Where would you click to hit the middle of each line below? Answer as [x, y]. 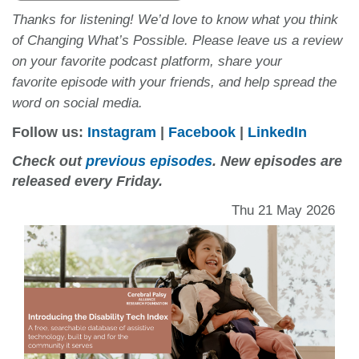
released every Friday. [89, 182]
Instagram [122, 133]
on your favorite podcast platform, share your [147, 62]
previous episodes [149, 161]
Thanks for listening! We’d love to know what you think [175, 20]
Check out [49, 161]
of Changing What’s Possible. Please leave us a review [177, 41]
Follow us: [50, 133]
